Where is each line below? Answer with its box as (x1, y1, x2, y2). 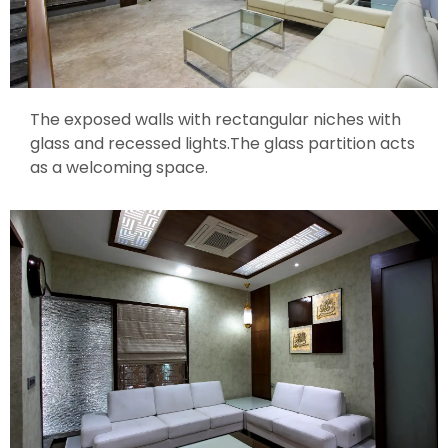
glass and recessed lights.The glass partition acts (30, 132, 415, 156)
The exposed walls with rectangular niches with (30, 108, 401, 132)
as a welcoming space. (30, 156, 208, 180)
